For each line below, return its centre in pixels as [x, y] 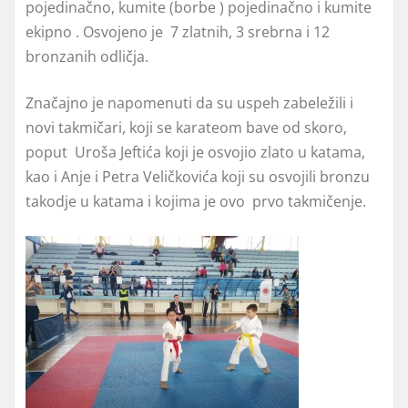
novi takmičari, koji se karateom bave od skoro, [186, 127]
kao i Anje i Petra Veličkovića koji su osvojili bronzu [198, 176]
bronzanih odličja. [87, 56]
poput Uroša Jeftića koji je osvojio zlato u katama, [195, 152]
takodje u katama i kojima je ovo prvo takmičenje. [196, 201]
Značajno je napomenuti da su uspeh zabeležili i [189, 102]
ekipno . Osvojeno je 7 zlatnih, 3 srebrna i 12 [178, 31]
